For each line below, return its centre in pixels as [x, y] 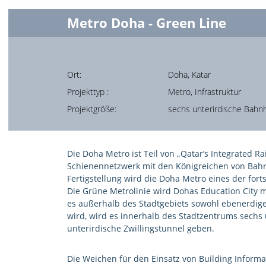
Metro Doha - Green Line [146, 23]
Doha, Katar [189, 74]
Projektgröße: [91, 109]
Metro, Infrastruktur [204, 91]
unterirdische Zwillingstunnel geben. [140, 228]
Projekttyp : [88, 91]
